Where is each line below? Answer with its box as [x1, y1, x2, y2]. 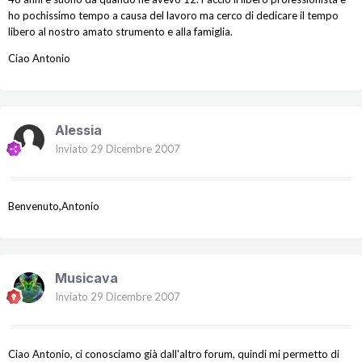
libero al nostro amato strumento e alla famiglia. [8, 25, 233, 39]
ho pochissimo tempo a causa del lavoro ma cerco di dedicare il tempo [8, 9, 339, 23]
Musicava [55, 270, 118, 287]
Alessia [55, 122, 102, 139]
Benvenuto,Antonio [8, 200, 99, 213]
